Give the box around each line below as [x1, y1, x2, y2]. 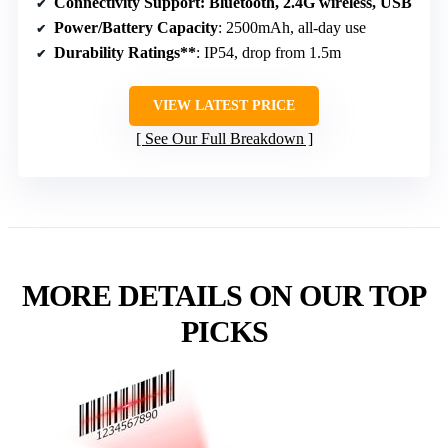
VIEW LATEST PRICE [153, 98, 295, 114]
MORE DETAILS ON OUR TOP [22, 279, 426, 313]
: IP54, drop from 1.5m [196, 44, 341, 62]
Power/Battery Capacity [54, 19, 218, 37]
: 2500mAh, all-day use [218, 19, 366, 37]
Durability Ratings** [54, 44, 196, 62]
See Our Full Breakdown [144, 130, 304, 148]
